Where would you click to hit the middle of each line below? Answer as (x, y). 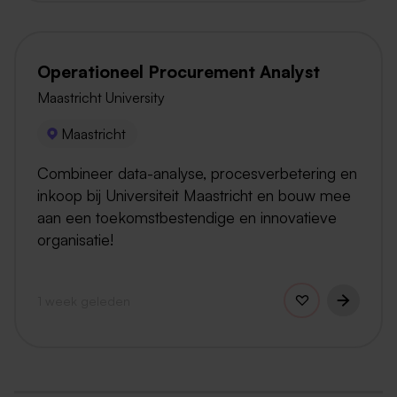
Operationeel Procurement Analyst (179, 71)
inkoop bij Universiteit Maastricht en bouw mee (194, 195)
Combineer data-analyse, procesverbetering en (197, 173)
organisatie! (75, 240)
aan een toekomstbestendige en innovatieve (187, 218)
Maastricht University (101, 97)
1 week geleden (84, 300)
